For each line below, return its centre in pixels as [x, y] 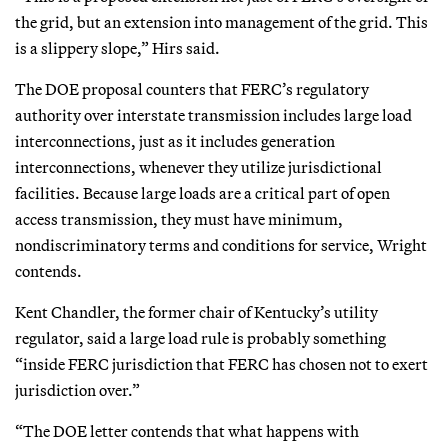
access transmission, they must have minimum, [179, 218]
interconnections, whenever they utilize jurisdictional [198, 166]
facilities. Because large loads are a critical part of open [202, 192]
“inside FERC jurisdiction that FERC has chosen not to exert [221, 363]
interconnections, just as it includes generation [175, 140]
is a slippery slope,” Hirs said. [117, 47]
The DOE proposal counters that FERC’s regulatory [192, 88]
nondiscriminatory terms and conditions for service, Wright [221, 244]
